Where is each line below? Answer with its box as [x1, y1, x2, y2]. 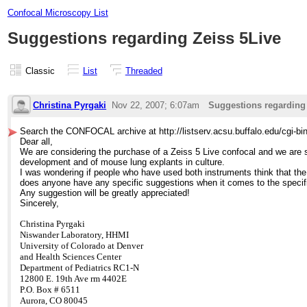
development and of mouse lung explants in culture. [20, 156, 225, 167]
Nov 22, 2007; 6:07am [111, 99, 199, 110]
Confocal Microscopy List [7, 7, 108, 18]
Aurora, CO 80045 [20, 295, 88, 306]
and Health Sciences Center [20, 251, 122, 262]
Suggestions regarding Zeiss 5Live [7, 29, 281, 48]
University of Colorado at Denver [20, 240, 144, 251]
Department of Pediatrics [20, 262, 114, 273]
